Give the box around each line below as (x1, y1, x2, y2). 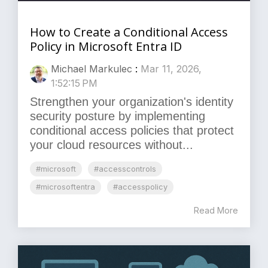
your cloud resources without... (30, 138, 193, 152)
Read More (194, 205, 238, 216)
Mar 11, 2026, (141, 63, 202, 75)
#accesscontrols (94, 165, 156, 174)
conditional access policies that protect (30, 124, 234, 138)
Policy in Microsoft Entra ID (30, 38, 182, 55)
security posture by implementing (30, 109, 205, 123)
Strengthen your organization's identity (30, 95, 233, 109)
